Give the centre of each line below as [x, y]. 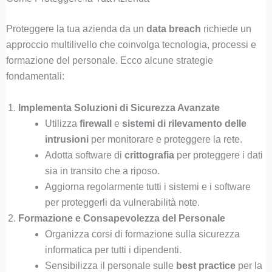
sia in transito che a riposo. [102, 171]
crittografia [149, 155]
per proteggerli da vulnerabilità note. [122, 202]
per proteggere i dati [218, 155]
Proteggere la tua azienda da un [76, 29]
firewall [95, 123]
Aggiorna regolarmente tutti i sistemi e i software [148, 186]
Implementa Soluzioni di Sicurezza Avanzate [119, 107]
